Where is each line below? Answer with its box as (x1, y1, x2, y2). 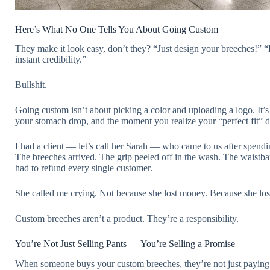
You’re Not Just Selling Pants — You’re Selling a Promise (15, 239, 235, 250)
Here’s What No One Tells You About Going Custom (15, 24, 218, 34)
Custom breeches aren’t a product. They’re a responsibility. (15, 213, 239, 224)
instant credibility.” (15, 54, 86, 65)
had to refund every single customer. (15, 163, 152, 174)
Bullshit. (15, 80, 47, 90)
